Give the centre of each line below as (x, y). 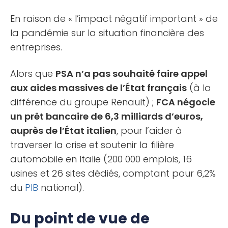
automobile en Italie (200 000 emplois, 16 (101, 159)
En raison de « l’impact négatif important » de (114, 18)
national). (61, 187)
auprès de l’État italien (63, 130)
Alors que (33, 73)
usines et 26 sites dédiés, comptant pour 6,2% (113, 173)
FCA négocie (186, 102)
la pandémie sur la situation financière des (107, 33)
